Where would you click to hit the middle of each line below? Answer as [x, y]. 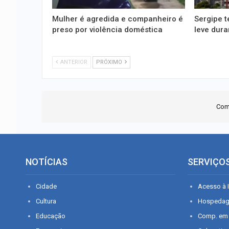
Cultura [46, 201]
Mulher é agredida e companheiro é [118, 19]
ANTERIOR [73, 62]
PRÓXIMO [110, 62]
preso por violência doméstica [107, 29]
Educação [51, 216]
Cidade [46, 186]
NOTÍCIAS [47, 162]
